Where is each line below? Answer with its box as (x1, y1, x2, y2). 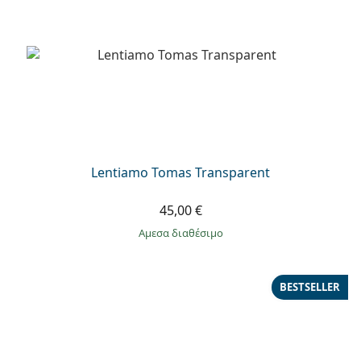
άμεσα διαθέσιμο (144, 225, 223, 240)
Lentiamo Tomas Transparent (91, 163, 270, 181)
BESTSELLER (280, 280, 340, 295)
